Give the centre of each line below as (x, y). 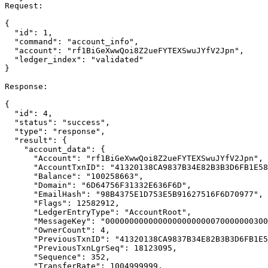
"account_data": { (14, 149)
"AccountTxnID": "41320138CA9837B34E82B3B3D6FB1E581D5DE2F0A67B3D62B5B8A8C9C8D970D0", (19, 167)
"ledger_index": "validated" (10, 60)
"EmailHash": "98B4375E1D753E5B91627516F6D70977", (19, 194)
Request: (24, 6)
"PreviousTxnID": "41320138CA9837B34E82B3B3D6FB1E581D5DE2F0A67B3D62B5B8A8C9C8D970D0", (19, 239)
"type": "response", (10, 131)
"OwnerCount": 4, (19, 230)
